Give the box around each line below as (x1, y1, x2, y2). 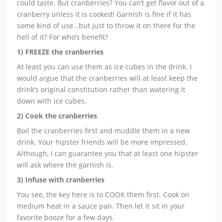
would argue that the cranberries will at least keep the (17, 73, 198, 83)
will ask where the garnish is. (17, 160, 114, 170)
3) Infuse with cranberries (17, 175, 105, 185)
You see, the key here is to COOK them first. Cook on (17, 190, 190, 200)
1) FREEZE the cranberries (17, 47, 104, 57)
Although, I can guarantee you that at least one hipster (17, 149, 199, 159)
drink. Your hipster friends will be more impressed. (17, 137, 188, 147)
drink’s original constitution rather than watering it (17, 85, 186, 95)
